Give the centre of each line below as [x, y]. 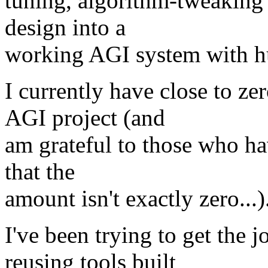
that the [40, 171]
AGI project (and [85, 117]
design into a [65, 27]
